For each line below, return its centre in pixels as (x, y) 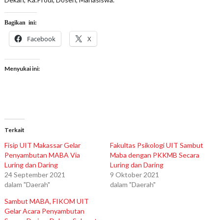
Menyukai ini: (22, 69)
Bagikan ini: (20, 22)
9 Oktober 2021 (134, 175)
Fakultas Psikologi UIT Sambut (156, 145)
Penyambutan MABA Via (42, 155)
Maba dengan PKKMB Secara (154, 155)
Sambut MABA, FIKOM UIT (46, 201)
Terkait (14, 130)
